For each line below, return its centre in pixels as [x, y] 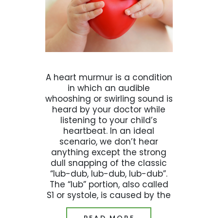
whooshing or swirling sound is [109, 99]
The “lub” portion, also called [109, 185]
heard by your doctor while [109, 110]
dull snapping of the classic [109, 163]
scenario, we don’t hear [109, 142]
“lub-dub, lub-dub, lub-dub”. [109, 174]
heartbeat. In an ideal [109, 131]
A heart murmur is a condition [109, 78]
